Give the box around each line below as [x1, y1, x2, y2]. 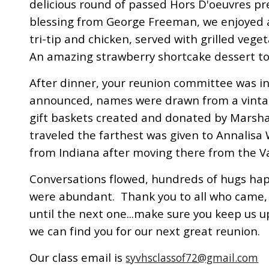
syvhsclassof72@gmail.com [125, 250, 259, 265]
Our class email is [29, 250, 126, 265]
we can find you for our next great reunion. [29, 223, 261, 238]
